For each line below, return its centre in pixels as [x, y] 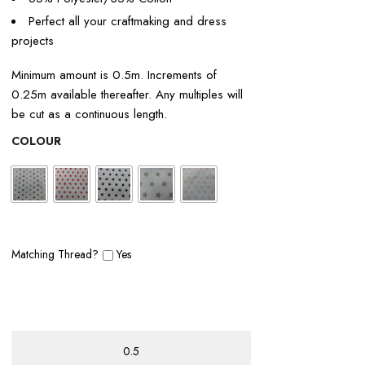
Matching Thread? [55, 254]
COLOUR [36, 141]
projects [33, 41]
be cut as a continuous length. [89, 114]
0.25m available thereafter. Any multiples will [127, 95]
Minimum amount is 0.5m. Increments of [114, 75]
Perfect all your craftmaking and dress [128, 21]
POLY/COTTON [50, 339]
